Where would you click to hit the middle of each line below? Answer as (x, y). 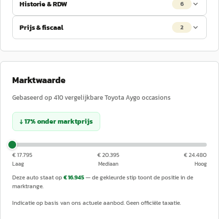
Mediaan (108, 164)
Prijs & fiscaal (41, 27)
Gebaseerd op (33, 98)
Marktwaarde (39, 80)
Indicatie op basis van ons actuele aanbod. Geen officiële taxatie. (97, 203)
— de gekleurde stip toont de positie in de (139, 177)
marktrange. (28, 186)
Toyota (114, 98)
